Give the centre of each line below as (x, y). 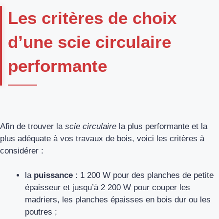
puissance (53, 175)
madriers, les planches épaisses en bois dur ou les (118, 200)
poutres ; (41, 212)
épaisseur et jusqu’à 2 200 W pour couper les (108, 188)
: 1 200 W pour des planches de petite (143, 175)
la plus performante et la (162, 126)
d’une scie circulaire (89, 42)
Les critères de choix (92, 18)
